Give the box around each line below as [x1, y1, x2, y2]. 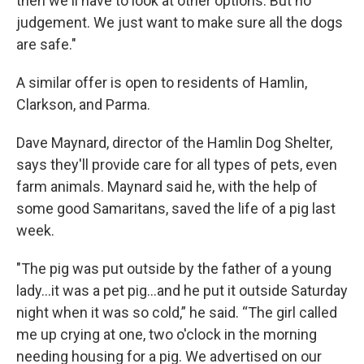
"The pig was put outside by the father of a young [16, 260, 331, 277]
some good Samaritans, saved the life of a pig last [16, 200, 336, 217]
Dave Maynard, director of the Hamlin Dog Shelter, [16, 134, 332, 151]
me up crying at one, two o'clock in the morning [16, 326, 317, 343]
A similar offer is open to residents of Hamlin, [16, 74, 307, 91]
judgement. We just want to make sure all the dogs [16, 14, 343, 31]
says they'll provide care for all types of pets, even [16, 156, 337, 173]
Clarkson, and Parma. [16, 96, 150, 113]
